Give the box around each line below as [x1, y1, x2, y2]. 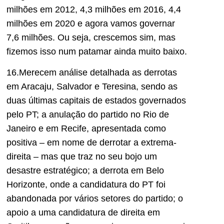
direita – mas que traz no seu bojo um [6, 151, 157, 162]
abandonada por [6, 193, 72, 204]
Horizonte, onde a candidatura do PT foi [6, 179, 165, 190]
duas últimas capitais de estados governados [6, 95, 186, 106]
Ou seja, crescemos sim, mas [55, 32, 175, 42]
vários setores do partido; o [72, 193, 183, 204]
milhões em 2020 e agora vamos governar [6, 18, 175, 28]
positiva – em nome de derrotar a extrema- [6, 137, 176, 148]
